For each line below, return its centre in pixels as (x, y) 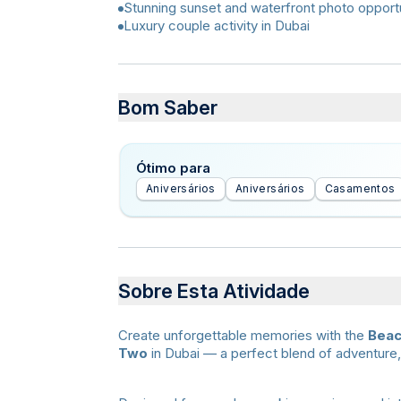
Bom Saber (168, 107)
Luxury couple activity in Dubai (217, 26)
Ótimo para (173, 168)
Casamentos (360, 188)
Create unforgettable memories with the (243, 335)
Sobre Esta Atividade (214, 291)
